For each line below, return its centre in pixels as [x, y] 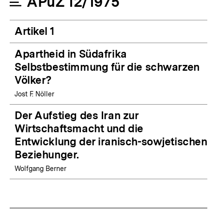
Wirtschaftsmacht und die [79, 128]
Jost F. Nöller [34, 94]
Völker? [33, 80]
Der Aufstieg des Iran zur [77, 115]
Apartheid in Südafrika [71, 54]
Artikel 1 [35, 31]
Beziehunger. [47, 154]
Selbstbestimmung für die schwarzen [107, 67]
